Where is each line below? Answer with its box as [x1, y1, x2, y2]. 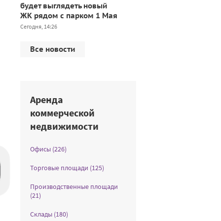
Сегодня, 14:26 [20, 23, 57, 30]
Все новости [30, 44, 75, 54]
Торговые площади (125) [30, 163, 104, 172]
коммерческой [30, 107, 95, 119]
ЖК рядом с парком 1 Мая [20, 11, 117, 20]
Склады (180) [30, 210, 68, 219]
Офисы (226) [30, 145, 67, 153]
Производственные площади [30, 182, 118, 191]
